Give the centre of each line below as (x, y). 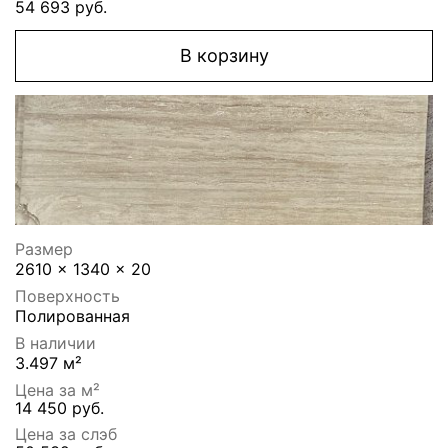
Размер (44, 249)
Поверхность (67, 296)
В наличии (55, 343)
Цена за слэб (66, 434)
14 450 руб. (59, 408)
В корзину (224, 56)
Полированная (72, 316)
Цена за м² (57, 390)
